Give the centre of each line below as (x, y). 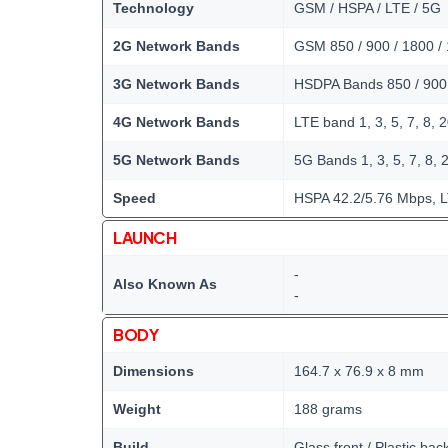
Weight (137, 409)
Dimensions (153, 371)
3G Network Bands (176, 84)
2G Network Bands (176, 46)
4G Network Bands (176, 122)
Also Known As (165, 284)
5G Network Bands (176, 160)
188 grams (328, 409)
